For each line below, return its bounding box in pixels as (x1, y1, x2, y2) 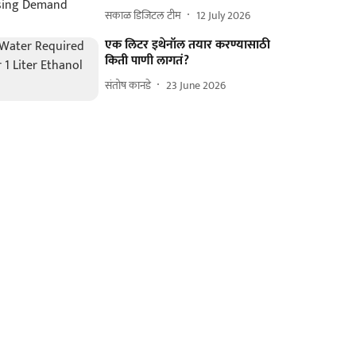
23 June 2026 (166, 75, 226, 95)
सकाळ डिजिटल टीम (105, 6, 182, 25)
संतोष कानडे (105, 75, 152, 95)
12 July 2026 (196, 6, 251, 25)
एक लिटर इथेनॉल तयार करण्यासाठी (105, 34, 271, 56)
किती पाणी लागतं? (105, 50, 190, 72)
